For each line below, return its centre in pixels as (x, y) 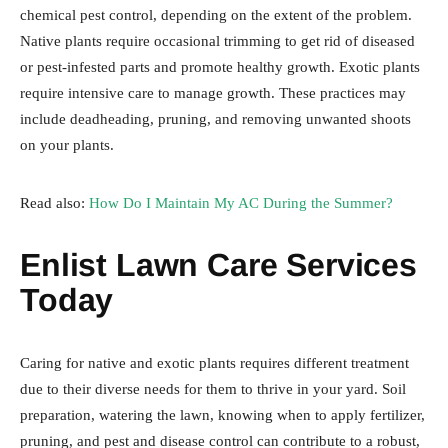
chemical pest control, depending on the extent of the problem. (216, 14)
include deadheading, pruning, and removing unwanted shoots (215, 118)
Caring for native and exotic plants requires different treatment (214, 362)
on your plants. (67, 144)
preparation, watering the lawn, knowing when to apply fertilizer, (222, 414)
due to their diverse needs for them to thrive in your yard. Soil (213, 388)
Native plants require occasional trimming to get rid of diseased (217, 40)
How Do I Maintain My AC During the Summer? (241, 202)
